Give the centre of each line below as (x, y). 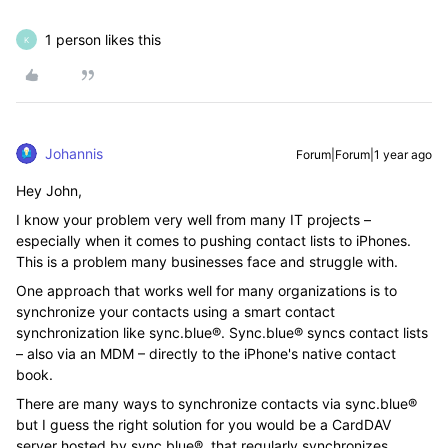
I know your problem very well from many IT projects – (193, 220)
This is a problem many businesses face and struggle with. (207, 262)
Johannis (74, 154)
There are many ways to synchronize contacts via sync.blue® (216, 404)
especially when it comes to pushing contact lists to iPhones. (213, 241)
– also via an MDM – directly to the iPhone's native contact (206, 354)
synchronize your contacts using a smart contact (175, 312)
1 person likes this (103, 40)
